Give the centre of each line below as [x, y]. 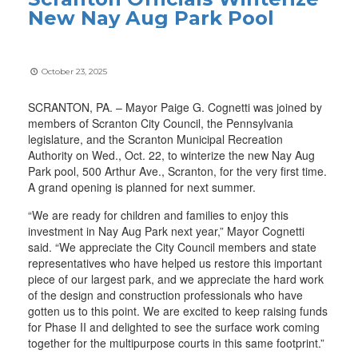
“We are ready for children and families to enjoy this [158, 215]
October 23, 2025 [73, 72]
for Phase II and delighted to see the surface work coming [174, 327]
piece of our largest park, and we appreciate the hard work [176, 279]
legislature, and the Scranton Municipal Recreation [155, 139]
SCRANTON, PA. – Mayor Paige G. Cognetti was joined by [175, 107]
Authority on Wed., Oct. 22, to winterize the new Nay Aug [171, 155]
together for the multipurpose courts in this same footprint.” [176, 343]
